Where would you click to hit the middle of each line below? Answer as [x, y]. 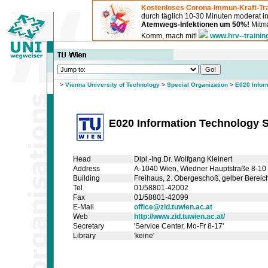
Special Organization [197, 85]
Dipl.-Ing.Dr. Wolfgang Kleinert [183, 159]
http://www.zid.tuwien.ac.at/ [179, 217]
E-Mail [83, 207]
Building [86, 178]
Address [86, 169]
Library [84, 236]
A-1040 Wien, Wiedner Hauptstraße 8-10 [200, 169]
